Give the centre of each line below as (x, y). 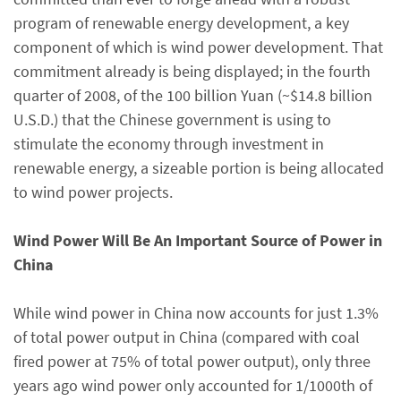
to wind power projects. (93, 192)
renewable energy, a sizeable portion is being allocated (199, 168)
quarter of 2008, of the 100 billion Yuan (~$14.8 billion (193, 95)
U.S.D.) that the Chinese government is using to (172, 119)
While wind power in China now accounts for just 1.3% (196, 313)
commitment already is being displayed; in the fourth (192, 71)
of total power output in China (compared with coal (187, 337)
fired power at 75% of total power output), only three (192, 361)
